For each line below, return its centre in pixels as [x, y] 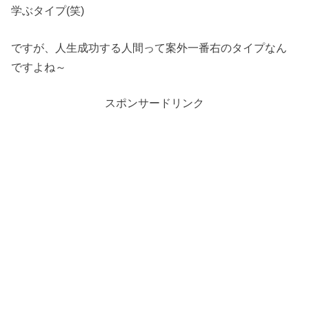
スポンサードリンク [154, 103]
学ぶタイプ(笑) [48, 10]
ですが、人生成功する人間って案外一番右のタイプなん [149, 48]
